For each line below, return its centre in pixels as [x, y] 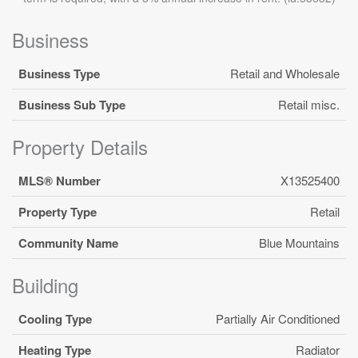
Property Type [58, 211]
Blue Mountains [299, 242]
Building [45, 284]
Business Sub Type [72, 104]
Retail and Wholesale [285, 73]
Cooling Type [55, 318]
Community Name [68, 243]
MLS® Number [60, 180]
